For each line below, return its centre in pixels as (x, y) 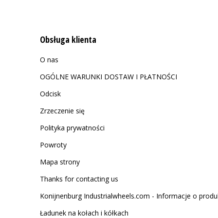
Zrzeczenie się (62, 111)
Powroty (53, 145)
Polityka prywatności (72, 128)
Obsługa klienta (68, 39)
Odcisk (50, 94)
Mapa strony (60, 162)
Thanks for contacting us (79, 179)
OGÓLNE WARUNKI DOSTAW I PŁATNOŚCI (109, 77)
